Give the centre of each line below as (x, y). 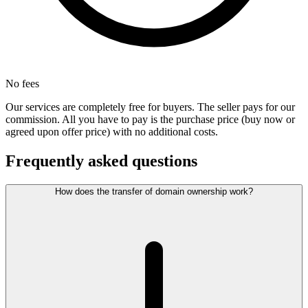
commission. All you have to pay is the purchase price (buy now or (150, 120)
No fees (22, 84)
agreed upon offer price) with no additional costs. (112, 132)
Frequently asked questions (101, 161)
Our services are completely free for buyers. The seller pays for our (150, 107)
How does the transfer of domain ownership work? (154, 192)
